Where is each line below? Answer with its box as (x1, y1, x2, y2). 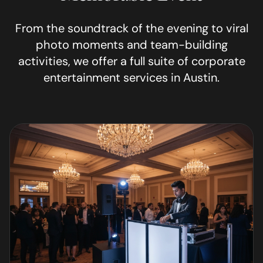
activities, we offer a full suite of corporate (18, 53, 245, 69)
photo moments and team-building (35, 36, 228, 52)
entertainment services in (43, 69, 183, 85)
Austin (183, 69, 217, 85)
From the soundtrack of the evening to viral (15, 20, 248, 36)
